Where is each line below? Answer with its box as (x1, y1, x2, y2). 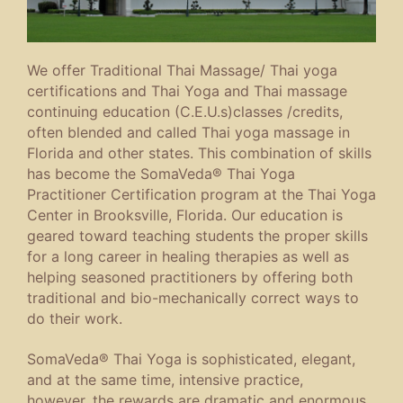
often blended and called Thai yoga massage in (27, 122, 350, 141)
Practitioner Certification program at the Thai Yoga (27, 184, 376, 203)
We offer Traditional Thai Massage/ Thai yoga (27, 60, 337, 79)
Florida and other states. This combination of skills (27, 143, 372, 162)
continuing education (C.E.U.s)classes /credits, (27, 102, 343, 121)
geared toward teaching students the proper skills (27, 226, 368, 245)
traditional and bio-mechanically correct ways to (27, 288, 359, 307)
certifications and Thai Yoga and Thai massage (27, 81, 347, 100)
